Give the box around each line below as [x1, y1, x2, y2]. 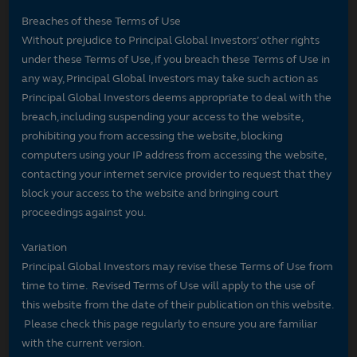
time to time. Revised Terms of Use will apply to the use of [22, 278, 316, 292]
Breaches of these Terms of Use [22, 14, 182, 28]
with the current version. [22, 335, 145, 350]
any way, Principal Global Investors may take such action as [22, 71, 319, 85]
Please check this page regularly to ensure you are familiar [22, 316, 318, 331]
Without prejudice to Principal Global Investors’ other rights [22, 33, 320, 47]
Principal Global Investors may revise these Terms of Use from [22, 259, 334, 273]
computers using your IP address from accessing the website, [22, 147, 327, 162]
